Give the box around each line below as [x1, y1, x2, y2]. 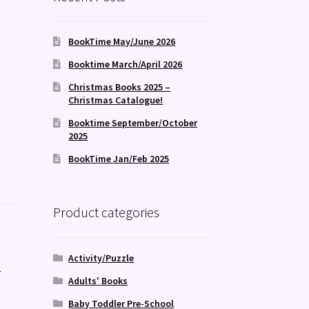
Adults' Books [68, 274, 128, 287]
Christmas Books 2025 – [68, 81, 171, 94]
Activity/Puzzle [68, 251, 134, 264]
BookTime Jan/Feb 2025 [68, 152, 170, 166]
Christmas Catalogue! [68, 94, 163, 107]
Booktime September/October [68, 117, 198, 130]
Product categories [52, 203, 159, 221]
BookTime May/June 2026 [68, 35, 176, 48]
